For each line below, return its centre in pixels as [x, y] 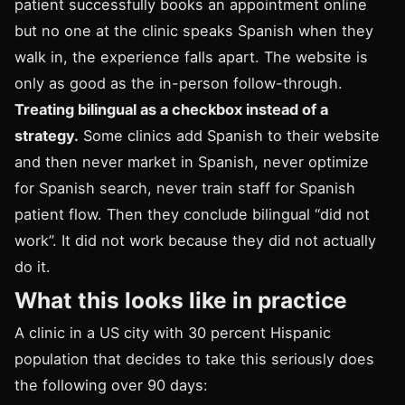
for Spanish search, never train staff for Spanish [185, 188]
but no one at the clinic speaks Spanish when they [194, 31]
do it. [33, 267]
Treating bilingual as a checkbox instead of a [171, 110]
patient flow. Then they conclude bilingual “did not [192, 215]
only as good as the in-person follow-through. [179, 84]
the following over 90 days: [111, 386]
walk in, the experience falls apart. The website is [191, 57]
